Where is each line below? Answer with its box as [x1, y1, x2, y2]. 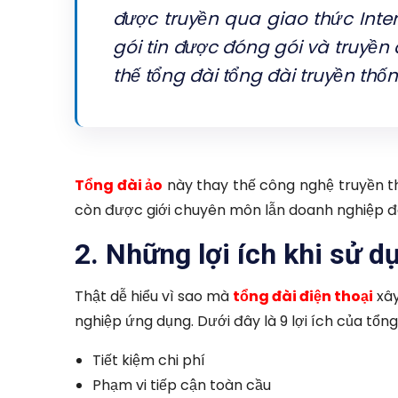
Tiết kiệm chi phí [92, 350, 205, 371]
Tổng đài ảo [75, 175, 163, 196]
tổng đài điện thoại [233, 286, 373, 307]
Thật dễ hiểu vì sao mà [75, 286, 233, 307]
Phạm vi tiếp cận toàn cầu [92, 375, 271, 396]
